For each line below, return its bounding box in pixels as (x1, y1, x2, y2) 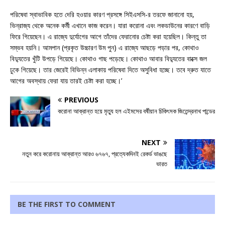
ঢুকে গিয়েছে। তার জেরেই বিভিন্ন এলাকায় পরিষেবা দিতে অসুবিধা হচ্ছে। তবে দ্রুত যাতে (10, 65, 211, 75)
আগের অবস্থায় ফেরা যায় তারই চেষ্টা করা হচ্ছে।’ (10, 76, 122, 86)
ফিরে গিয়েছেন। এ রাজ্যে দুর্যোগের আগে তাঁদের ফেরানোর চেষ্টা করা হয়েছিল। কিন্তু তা (10, 32, 206, 42)
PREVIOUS (64, 95, 98, 105)
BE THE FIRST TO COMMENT (18, 199, 116, 209)
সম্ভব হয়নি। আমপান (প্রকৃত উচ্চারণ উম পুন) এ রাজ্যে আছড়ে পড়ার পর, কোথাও (10, 43, 199, 53)
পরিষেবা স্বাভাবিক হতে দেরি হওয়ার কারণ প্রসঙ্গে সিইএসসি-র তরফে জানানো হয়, (10, 10, 194, 20)
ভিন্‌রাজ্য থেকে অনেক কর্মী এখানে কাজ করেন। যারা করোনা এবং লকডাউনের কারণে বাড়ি (10, 21, 210, 31)
